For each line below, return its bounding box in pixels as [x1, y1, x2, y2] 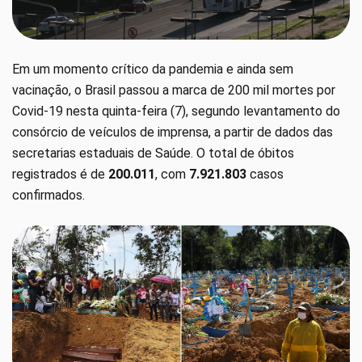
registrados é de [12, 166, 108, 183]
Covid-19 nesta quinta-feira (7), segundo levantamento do [12, 103, 340, 120]
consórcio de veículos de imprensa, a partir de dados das [12, 124, 333, 141]
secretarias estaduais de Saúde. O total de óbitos [12, 145, 294, 162]
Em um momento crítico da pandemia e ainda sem [12, 61, 293, 78]
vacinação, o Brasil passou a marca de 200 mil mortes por [12, 82, 335, 99]
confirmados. [12, 187, 85, 204]
